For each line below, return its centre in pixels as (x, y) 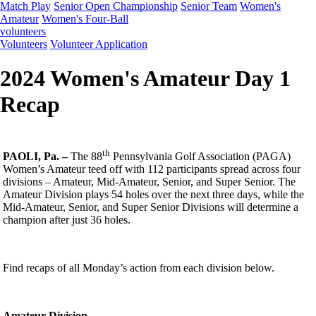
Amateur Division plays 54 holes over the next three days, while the (153, 195)
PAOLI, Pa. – (37, 157)
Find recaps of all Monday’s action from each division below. (139, 268)
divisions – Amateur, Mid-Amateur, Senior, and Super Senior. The (149, 182)
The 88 (86, 157)
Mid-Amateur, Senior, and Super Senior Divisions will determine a (151, 207)
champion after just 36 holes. (67, 220)
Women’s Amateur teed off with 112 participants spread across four (152, 169)
